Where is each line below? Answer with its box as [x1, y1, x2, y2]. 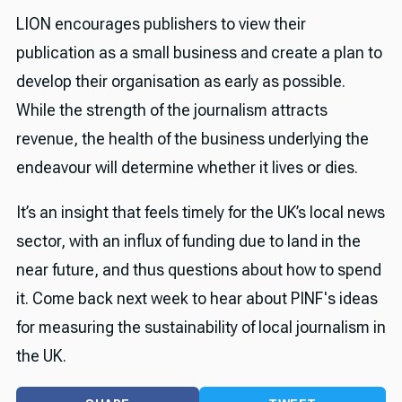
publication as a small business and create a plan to [15, 43, 382, 63]
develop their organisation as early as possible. [15, 72, 345, 92]
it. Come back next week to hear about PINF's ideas [15, 289, 378, 309]
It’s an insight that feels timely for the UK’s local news [15, 203, 385, 223]
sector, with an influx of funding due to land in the [15, 232, 361, 251]
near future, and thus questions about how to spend [15, 260, 381, 280]
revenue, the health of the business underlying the [15, 129, 369, 149]
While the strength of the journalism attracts [15, 100, 328, 120]
